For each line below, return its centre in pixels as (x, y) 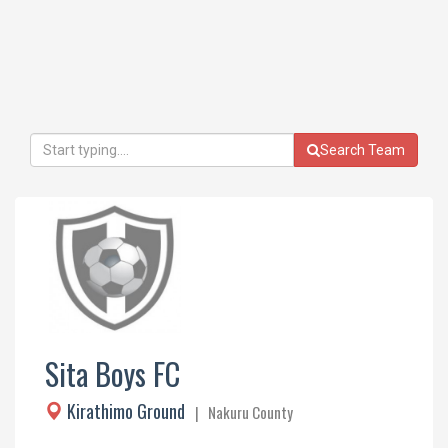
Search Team (362, 149)
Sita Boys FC (112, 373)
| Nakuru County (241, 411)
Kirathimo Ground (126, 410)
